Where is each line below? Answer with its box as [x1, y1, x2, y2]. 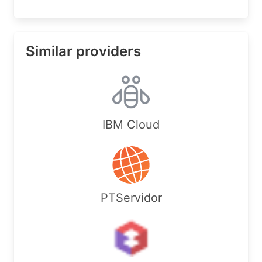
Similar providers [26, 43, 141, 60]
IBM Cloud [102, 118, 160, 132]
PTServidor [100, 191, 162, 205]
